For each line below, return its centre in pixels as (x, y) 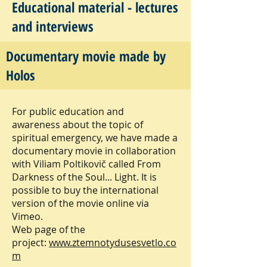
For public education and (68, 111)
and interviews (53, 26)
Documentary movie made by (86, 56)
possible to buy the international (85, 190)
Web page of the (49, 229)
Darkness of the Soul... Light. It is (84, 177)
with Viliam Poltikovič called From (86, 164)
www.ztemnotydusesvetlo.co (113, 243)
